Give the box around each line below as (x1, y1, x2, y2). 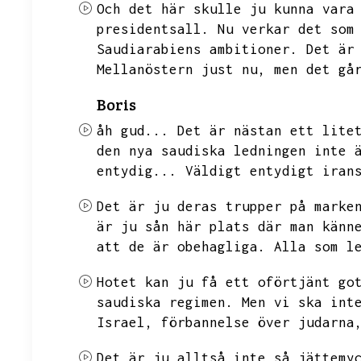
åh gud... (97, 122, 169, 139)
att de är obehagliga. (97, 239, 266, 255)
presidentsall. (97, 21, 210, 37)
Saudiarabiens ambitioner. (97, 41, 298, 57)
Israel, (97, 314, 153, 330)
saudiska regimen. (97, 294, 234, 310)
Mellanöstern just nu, (97, 61, 266, 77)
